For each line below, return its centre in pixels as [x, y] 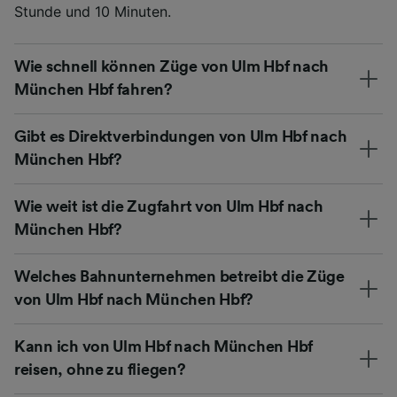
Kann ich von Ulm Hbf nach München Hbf [164, 346]
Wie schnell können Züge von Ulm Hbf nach [172, 66]
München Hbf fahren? [93, 89]
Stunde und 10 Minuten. [93, 11]
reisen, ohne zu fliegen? [100, 369]
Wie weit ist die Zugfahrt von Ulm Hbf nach [169, 206]
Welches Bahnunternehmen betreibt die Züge [179, 276]
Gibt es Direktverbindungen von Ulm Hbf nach [181, 136]
